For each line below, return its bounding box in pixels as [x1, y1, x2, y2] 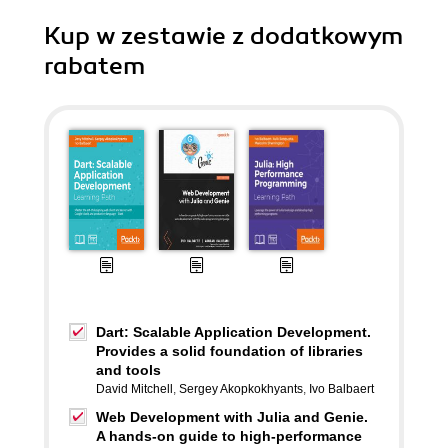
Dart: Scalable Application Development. [96, 324, 371, 340]
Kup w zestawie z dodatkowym [44, 21, 403, 51]
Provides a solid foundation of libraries [96, 343, 363, 359]
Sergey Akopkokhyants [179, 382, 303, 396]
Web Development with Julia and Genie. [96, 409, 368, 425]
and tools [96, 362, 161, 378]
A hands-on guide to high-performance [96, 428, 362, 444]
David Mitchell [96, 382, 173, 396]
